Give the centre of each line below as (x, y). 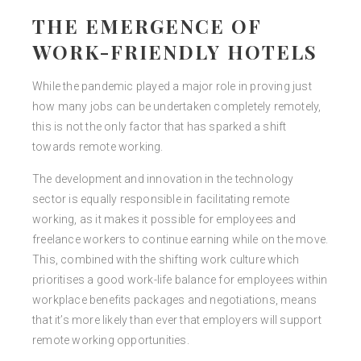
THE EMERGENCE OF (147, 26)
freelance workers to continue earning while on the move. (180, 240)
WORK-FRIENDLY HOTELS (175, 52)
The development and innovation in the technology (163, 179)
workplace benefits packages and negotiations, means (175, 300)
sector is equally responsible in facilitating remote (161, 199)
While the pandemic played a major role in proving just (172, 87)
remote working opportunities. (111, 340)
